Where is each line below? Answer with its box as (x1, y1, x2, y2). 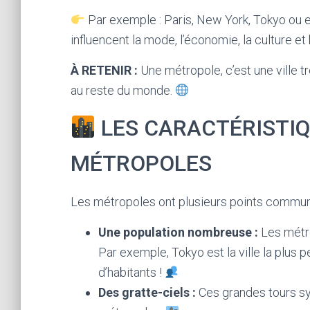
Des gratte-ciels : (98, 285, 196, 300)
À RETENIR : (71, 63, 138, 77)
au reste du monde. (71, 83, 175, 98)
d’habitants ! (98, 265, 165, 280)
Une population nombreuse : (98, 225, 258, 239)
